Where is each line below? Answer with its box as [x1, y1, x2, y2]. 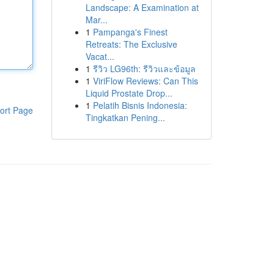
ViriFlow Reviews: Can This [92, 75, 198, 87]
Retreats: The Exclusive [85, 38, 177, 50]
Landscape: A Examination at [85, 1, 199, 13]
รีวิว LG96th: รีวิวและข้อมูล [92, 62, 196, 75]
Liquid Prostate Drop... [85, 87, 172, 99]
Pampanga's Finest [92, 26, 168, 38]
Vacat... [85, 50, 114, 62]
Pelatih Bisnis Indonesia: [92, 99, 187, 111]
